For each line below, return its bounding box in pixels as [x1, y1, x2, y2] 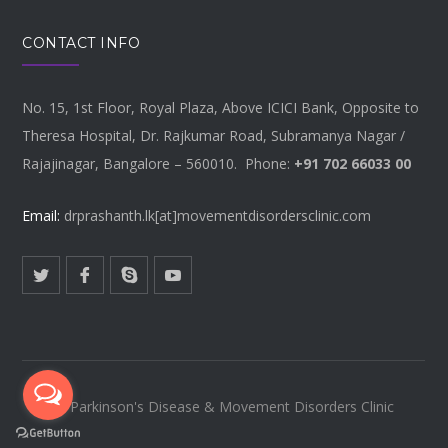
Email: [22, 205, 61, 225]
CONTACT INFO [22, 33, 141, 52]
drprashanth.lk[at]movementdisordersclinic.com [60, 205, 372, 225]
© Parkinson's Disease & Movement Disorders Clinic [53, 396, 394, 416]
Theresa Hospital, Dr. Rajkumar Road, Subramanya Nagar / [22, 125, 406, 145]
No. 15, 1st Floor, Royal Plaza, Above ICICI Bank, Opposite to [22, 97, 420, 117]
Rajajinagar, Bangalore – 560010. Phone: [22, 153, 295, 173]
